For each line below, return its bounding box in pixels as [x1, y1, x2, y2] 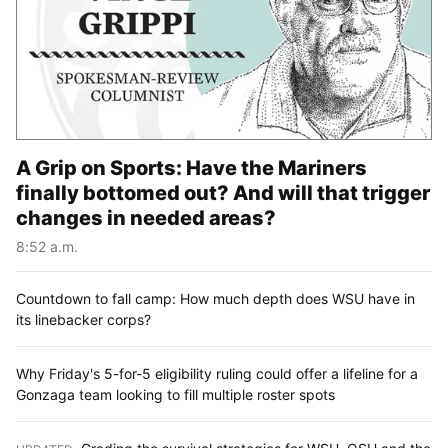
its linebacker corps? [16, 310, 151, 328]
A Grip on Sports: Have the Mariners [16, 155, 367, 180]
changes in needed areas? [16, 205, 276, 230]
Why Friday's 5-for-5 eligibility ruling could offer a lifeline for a [16, 364, 418, 382]
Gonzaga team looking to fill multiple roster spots [16, 385, 335, 403]
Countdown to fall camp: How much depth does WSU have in [16, 289, 415, 307]
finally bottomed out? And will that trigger [16, 180, 430, 205]
